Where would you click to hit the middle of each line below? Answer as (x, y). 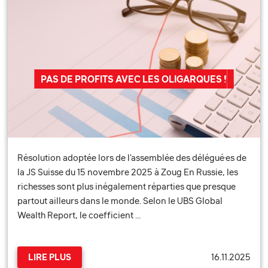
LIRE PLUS (50, 257)
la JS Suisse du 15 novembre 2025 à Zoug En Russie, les (128, 172)
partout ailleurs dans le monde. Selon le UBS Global (120, 201)
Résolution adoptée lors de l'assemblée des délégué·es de (132, 158)
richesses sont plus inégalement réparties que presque (127, 187)
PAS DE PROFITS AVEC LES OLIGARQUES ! (134, 79)
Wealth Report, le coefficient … (80, 215)
